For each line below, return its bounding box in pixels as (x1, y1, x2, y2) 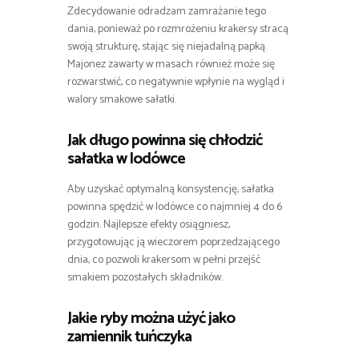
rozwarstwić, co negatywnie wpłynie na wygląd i (67, 72, 284, 91)
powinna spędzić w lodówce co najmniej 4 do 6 (67, 197, 282, 216)
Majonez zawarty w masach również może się (67, 54, 275, 74)
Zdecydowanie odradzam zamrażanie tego (67, 2, 266, 21)
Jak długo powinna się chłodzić (67, 127, 262, 154)
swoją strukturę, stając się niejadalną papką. (67, 37, 267, 56)
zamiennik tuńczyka (67, 323, 192, 350)
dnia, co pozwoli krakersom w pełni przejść (67, 250, 260, 269)
